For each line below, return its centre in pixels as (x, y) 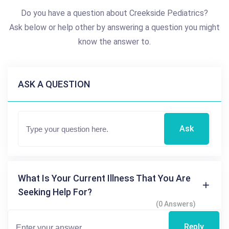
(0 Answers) (176, 204)
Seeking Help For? (55, 192)
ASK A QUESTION (54, 84)
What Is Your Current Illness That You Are (104, 178)
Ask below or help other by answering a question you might (114, 27)
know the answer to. (114, 42)
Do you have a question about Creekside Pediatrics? (114, 13)
